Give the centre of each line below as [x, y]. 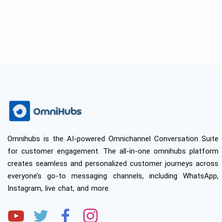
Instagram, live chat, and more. [59, 189]
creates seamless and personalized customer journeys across [113, 164]
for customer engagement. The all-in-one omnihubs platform [113, 151]
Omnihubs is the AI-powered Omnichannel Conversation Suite [113, 139]
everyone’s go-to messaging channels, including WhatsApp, [113, 176]
